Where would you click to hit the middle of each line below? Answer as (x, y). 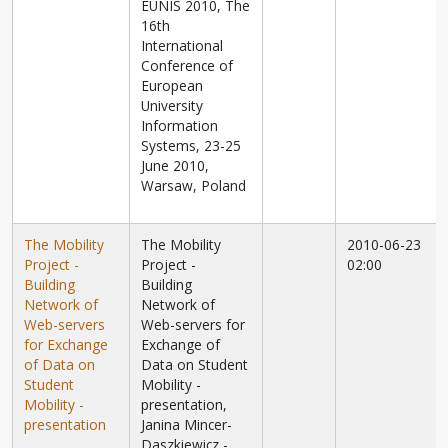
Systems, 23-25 (191, 146)
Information (180, 126)
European (172, 86)
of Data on (60, 365)
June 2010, (175, 166)
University (172, 106)
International (182, 46)
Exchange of (181, 345)
